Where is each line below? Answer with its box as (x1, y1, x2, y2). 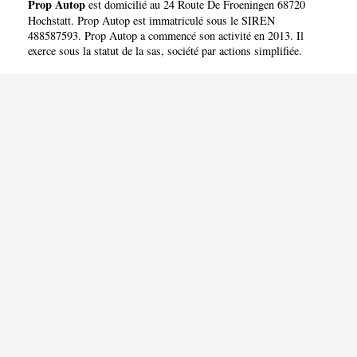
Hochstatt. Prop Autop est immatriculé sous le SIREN (28, 12, 275, 28)
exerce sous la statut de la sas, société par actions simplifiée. (28, 42, 302, 58)
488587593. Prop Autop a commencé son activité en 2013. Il (28, 27, 304, 43)
